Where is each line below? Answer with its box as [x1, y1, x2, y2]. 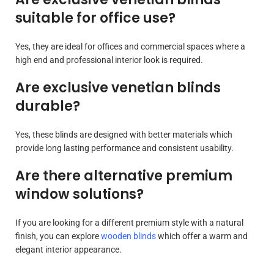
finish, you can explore [15, 231, 101, 241]
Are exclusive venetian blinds [15, 78, 221, 97]
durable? [15, 96, 80, 116]
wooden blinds [101, 231, 158, 241]
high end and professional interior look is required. [15, 54, 203, 65]
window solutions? [15, 184, 144, 204]
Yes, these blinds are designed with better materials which [15, 129, 232, 139]
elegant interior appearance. [15, 244, 122, 254]
